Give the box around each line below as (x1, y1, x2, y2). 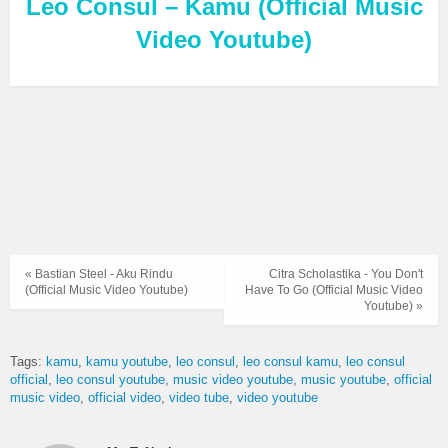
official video (88, 390, 161, 406)
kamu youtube (86, 354, 168, 370)
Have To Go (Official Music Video (245, 282, 423, 297)
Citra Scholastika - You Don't (269, 266, 423, 281)
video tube (169, 390, 229, 406)
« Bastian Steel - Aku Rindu (25, 266, 173, 281)
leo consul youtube (56, 372, 165, 388)
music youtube (301, 372, 386, 388)
